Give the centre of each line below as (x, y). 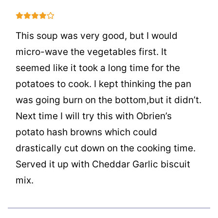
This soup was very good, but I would (97, 36)
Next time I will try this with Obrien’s (94, 116)
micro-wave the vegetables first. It (91, 52)
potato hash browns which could (86, 132)
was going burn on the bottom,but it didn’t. (109, 100)
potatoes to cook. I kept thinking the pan (103, 84)
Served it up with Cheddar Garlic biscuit (103, 164)
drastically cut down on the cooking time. (106, 148)
